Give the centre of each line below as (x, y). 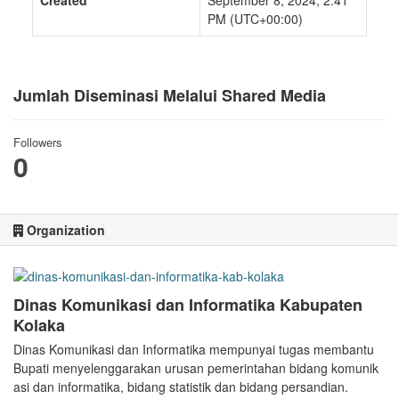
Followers (38, 142)
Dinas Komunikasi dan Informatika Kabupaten (188, 305)
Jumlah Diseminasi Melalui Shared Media (170, 95)
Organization (64, 230)
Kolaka (39, 325)
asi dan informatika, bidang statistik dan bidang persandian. (181, 387)
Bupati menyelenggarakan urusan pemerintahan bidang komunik (196, 368)
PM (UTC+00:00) (255, 19)
